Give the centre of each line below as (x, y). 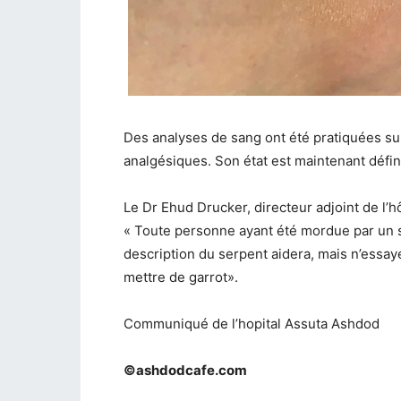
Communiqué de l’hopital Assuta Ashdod (252, 324)
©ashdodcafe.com (185, 371)
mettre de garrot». (181, 277)
